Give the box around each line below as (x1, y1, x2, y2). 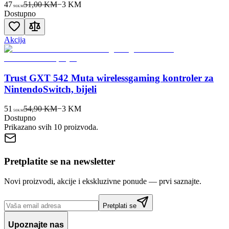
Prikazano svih (4, 123, 54, 132)
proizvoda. (62, 123, 98, 132)
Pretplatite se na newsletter (4, 156, 115, 167)
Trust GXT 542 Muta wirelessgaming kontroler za (4, 72, 214, 83)
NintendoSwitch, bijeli (4, 83, 97, 95)
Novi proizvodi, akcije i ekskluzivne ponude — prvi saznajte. (4, 176, 201, 186)
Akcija (4, 35, 26, 44)
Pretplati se (103, 201, 136, 210)
